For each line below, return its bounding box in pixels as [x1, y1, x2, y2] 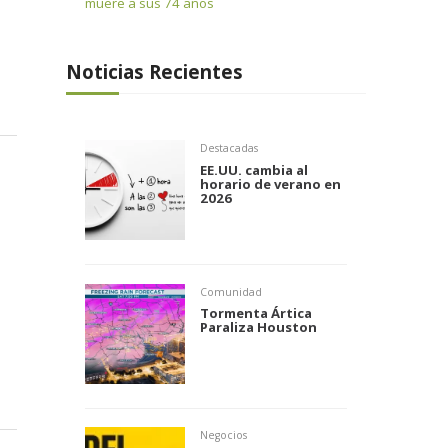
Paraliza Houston [199, 318, 317, 337]
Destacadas [199, 141, 258, 156]
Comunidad [199, 284, 262, 299]
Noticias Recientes [66, 58, 243, 84]
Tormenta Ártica [199, 304, 312, 323]
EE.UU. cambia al [199, 160, 308, 179]
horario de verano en [199, 174, 341, 193]
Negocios [199, 428, 247, 443]
